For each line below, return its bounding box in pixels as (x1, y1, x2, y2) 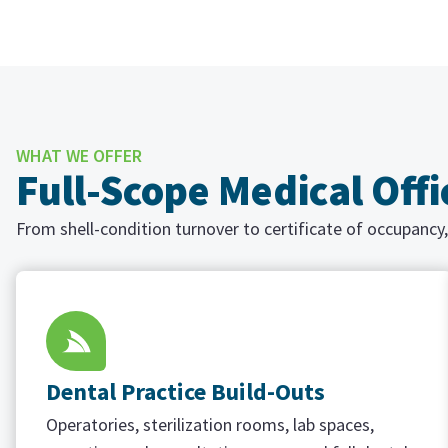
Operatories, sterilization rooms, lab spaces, (46, 413, 374, 436)
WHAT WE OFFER (16, 144, 142, 167)
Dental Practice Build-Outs (46, 376, 325, 407)
